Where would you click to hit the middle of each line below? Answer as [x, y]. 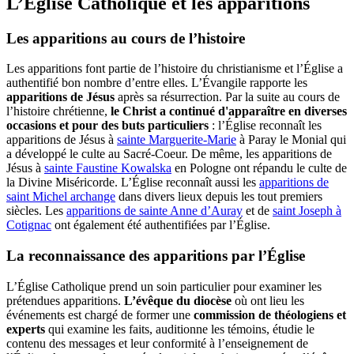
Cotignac [29, 225]
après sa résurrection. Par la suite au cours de [227, 97]
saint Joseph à [307, 211]
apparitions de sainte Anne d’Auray [154, 211]
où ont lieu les [268, 300]
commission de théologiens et [270, 314]
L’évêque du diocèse [178, 300]
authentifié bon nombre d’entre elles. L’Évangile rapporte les [157, 83]
